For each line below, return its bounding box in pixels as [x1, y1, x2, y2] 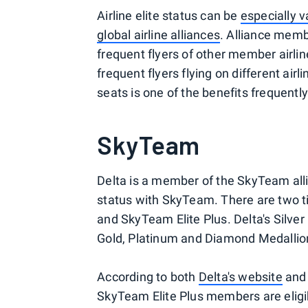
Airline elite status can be [97, 8, 241, 23]
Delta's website [198, 269, 283, 284]
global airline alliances [97, 27, 221, 42]
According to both [97, 269, 199, 284]
